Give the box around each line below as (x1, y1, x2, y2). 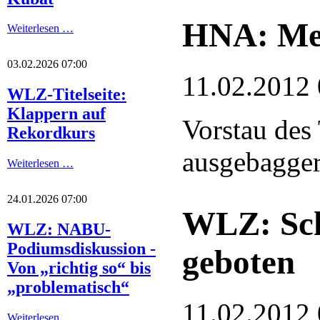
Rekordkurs (7, 124, 95, 143)
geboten (182, 244, 295, 281)
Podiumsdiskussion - (7, 239, 156, 259)
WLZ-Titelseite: (7, 85, 126, 104)
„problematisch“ (7, 278, 129, 297)
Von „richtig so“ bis (7, 259, 151, 278)
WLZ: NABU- (7, 220, 111, 239)
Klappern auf (7, 104, 106, 124)
